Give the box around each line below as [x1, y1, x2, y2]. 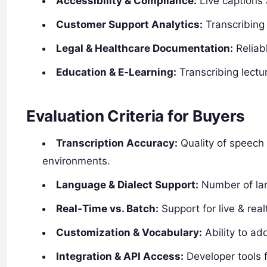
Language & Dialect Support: [56, 179, 199, 191]
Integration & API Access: [56, 250, 184, 263]
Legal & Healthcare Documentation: [56, 42, 234, 54]
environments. [42, 155, 111, 167]
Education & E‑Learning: [56, 66, 177, 78]
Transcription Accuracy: [56, 137, 178, 150]
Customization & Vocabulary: [56, 226, 203, 239]
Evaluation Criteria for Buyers [26, 107, 246, 126]
